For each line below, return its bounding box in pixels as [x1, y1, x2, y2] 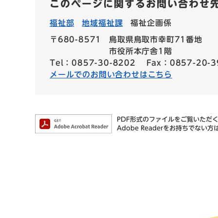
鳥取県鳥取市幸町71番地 [109, 36, 202, 44]
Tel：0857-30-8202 [50, 59, 136, 67]
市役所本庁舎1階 [109, 47, 172, 55]
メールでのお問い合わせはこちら [50, 71, 173, 79]
